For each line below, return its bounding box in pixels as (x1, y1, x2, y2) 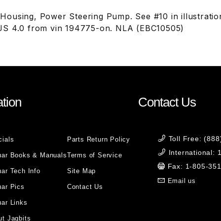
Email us (167, 177, 196, 184)
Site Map (67, 167, 96, 175)
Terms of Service (67, 151, 122, 159)
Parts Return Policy (67, 136, 130, 143)
